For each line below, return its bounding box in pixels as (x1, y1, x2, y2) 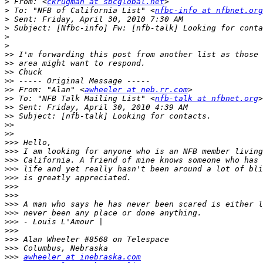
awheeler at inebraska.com (23, 252, 141, 262)
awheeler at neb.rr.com (85, 85, 188, 95)
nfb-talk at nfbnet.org (155, 94, 258, 103)
